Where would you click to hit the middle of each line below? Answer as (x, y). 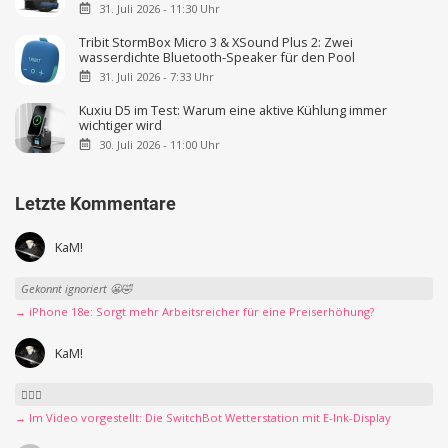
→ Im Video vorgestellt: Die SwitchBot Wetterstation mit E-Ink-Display (203, 418)
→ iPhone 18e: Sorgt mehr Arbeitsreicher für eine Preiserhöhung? (194, 312)
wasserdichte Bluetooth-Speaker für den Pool (217, 56)
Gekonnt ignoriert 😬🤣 (76, 288)
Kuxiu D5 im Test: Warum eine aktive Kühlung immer (233, 109)
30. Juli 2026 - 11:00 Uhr (159, 144)
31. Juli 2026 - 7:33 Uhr (156, 76)
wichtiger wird (121, 124)
